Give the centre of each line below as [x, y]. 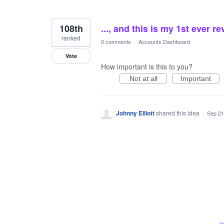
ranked [71, 38]
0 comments [116, 41]
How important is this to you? [147, 66]
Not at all [143, 78]
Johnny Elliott [135, 113]
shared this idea [178, 113]
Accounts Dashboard [164, 41]
